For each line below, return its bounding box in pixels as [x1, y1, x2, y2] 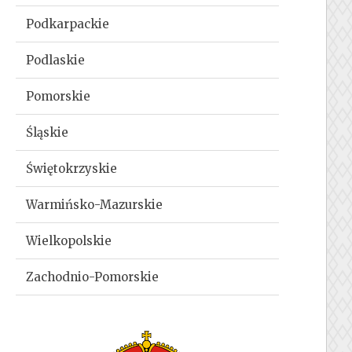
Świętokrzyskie [26, 160, 118, 176]
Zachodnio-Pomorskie [26, 269, 159, 284]
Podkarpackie [26, 16, 110, 31]
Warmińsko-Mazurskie [26, 196, 163, 212]
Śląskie [26, 124, 69, 140]
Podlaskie [26, 52, 86, 68]
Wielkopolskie [26, 233, 112, 248]
